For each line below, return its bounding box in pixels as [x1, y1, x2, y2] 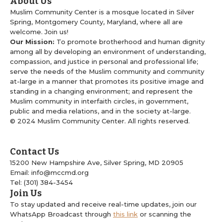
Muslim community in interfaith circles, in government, [10, 97, 188, 106]
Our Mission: [10, 38, 56, 46]
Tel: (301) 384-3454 [10, 178, 73, 187]
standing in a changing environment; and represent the [10, 87, 193, 96]
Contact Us [10, 146, 59, 158]
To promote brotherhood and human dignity [56, 38, 205, 46]
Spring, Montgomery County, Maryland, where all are [10, 18, 183, 26]
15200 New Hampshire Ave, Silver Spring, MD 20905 [10, 159, 183, 167]
